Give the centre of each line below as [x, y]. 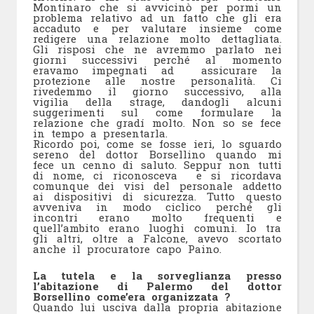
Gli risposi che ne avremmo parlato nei [157, 49]
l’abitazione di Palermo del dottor [157, 286]
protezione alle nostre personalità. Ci [157, 81]
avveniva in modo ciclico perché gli [157, 207]
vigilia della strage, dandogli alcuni [157, 102]
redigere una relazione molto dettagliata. [157, 39]
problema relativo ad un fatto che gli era [157, 18]
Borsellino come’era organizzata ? [131, 296]
